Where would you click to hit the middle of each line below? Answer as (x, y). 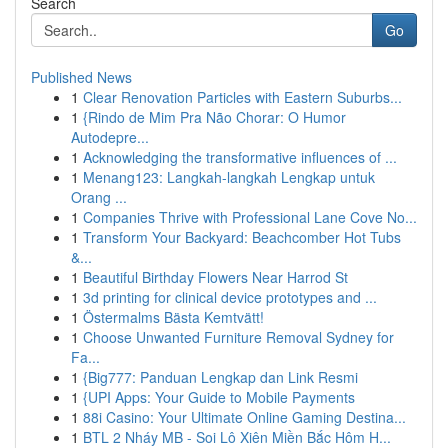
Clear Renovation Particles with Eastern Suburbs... (242, 97)
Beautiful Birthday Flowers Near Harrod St (215, 277)
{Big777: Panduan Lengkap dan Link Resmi (220, 377)
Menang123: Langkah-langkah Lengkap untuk (229, 177)
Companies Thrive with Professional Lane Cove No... (250, 217)
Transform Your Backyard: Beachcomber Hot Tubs (242, 237)
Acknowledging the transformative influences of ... (240, 157)
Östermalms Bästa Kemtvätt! (173, 317)
